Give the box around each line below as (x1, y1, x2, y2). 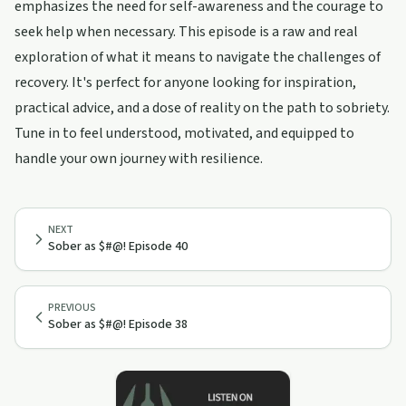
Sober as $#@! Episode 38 (48, 315, 188, 333)
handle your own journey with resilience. (14, 149, 263, 169)
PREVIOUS (48, 300, 96, 315)
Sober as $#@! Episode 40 (48, 237, 188, 256)
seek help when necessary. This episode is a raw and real (14, 22, 358, 42)
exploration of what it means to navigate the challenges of (14, 47, 381, 67)
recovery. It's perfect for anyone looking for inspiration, (14, 72, 356, 92)
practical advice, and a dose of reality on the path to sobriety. (14, 98, 390, 118)
